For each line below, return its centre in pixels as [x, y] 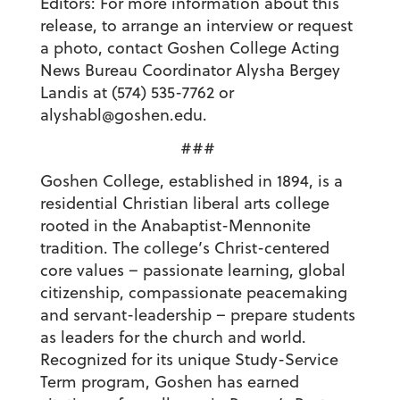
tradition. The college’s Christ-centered [184, 248]
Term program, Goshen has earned [169, 382]
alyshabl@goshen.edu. [123, 115]
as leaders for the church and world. [173, 337]
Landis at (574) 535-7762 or [137, 93]
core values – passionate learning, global [192, 271]
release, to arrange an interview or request [196, 26]
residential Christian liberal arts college [184, 204]
